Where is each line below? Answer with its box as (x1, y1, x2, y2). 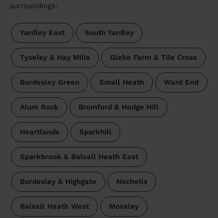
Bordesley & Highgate (19, 177, 96, 186)
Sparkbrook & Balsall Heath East (19, 152, 138, 162)
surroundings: (10, 1, 57, 11)
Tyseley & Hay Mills (19, 53, 90, 62)
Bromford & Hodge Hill (78, 103, 159, 112)
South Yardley (84, 28, 134, 37)
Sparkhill (79, 127, 111, 137)
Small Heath (99, 78, 144, 87)
